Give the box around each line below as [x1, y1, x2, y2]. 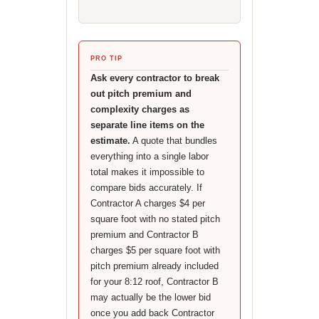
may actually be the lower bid [90, 292, 211, 303]
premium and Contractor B [90, 229, 199, 240]
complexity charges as [90, 104, 189, 115]
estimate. [90, 135, 130, 146]
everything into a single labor [90, 151, 209, 162]
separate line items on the [90, 120, 204, 130]
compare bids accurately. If [90, 182, 202, 193]
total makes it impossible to [90, 167, 204, 177]
